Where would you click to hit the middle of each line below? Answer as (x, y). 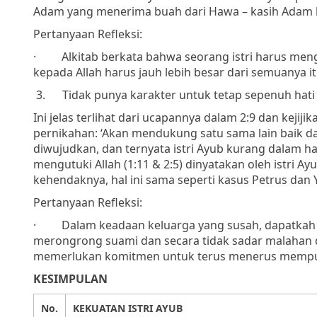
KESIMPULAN (70, 278)
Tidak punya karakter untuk (138, 94)
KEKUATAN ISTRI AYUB (128, 308)
